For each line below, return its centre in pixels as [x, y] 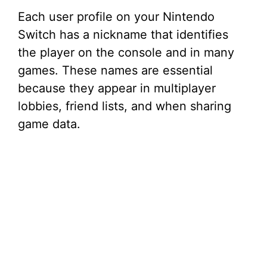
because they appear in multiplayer [117, 89]
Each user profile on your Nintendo [116, 17]
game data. [49, 124]
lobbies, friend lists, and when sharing [125, 106]
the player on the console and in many [126, 53]
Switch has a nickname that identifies [123, 35]
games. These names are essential [115, 71]
